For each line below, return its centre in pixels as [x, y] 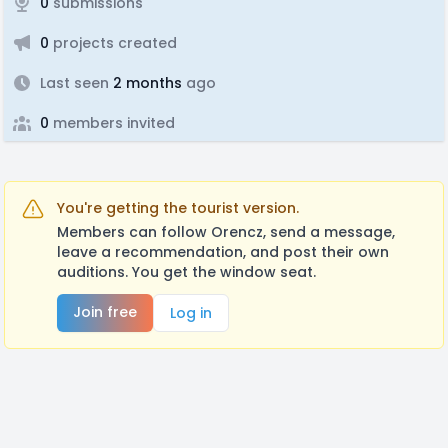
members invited [112, 123]
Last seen [74, 83]
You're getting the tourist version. [178, 208]
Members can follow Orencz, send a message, [226, 232]
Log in [191, 313]
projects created [113, 43]
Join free [105, 312]
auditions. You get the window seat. [186, 272]
